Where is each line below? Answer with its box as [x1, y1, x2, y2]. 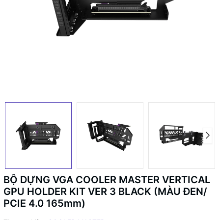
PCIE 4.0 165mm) [3, 197, 85, 209]
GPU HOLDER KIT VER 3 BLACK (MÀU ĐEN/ [3, 186, 207, 197]
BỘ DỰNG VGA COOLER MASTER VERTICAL [3, 174, 210, 186]
